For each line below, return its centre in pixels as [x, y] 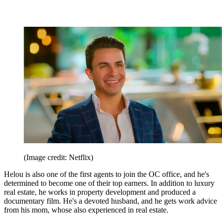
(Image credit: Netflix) [58, 157]
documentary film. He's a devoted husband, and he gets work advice [111, 201]
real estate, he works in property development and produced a [100, 192]
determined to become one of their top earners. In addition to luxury [109, 183]
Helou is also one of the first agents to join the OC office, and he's [107, 174]
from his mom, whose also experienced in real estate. [86, 210]
